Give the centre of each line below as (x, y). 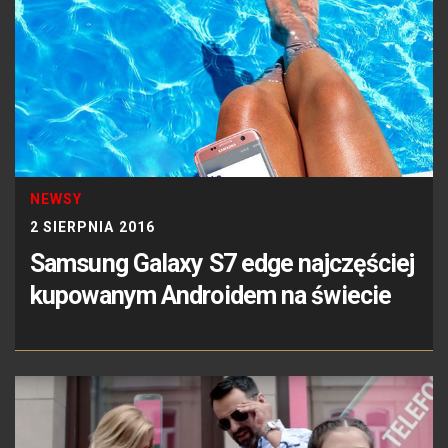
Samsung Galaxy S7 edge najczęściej (222, 264)
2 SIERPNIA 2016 (92, 227)
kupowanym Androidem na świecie (211, 296)
